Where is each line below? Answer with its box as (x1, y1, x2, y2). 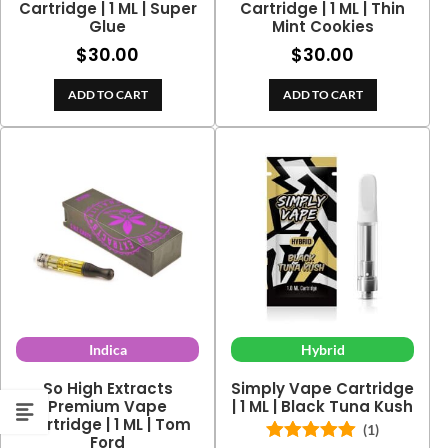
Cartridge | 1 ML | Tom (24, 414, 192, 436)
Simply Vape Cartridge (231, 378, 415, 400)
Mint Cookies (271, 16, 374, 38)
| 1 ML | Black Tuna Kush (232, 396, 414, 418)
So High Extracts (42, 378, 173, 400)
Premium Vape (48, 396, 168, 418)
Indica (88, 341, 127, 359)
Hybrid (300, 341, 345, 359)
